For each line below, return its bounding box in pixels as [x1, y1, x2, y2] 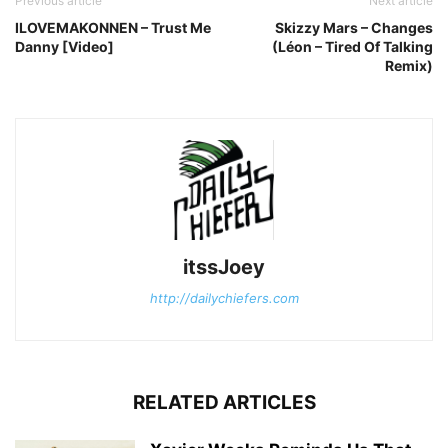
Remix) [385, 57, 433, 75]
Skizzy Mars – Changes [275, 19, 433, 37]
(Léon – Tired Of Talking [272, 38, 433, 56]
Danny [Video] [15, 38, 114, 56]
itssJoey [183, 255, 265, 280]
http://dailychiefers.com [149, 290, 299, 307]
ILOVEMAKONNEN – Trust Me [15, 19, 211, 37]
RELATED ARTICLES [132, 391, 316, 415]
